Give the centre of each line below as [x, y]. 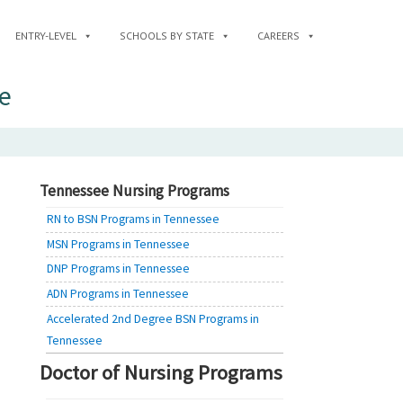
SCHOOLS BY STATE [167, 36]
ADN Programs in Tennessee [118, 294]
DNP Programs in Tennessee [119, 269]
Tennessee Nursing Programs [134, 191]
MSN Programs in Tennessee [119, 244]
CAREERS [278, 36]
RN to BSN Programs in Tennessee [134, 219]
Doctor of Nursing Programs [161, 372]
